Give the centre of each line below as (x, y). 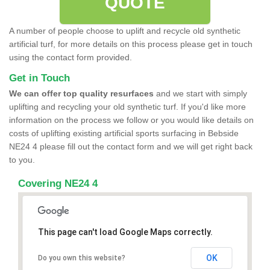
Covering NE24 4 (58, 183)
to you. (22, 159)
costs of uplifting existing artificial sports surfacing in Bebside (124, 133)
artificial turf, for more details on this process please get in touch (131, 44)
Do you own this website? (81, 258)
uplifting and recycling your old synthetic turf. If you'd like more (127, 106)
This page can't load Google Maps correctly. (125, 232)
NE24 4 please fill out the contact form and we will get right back (131, 146)
